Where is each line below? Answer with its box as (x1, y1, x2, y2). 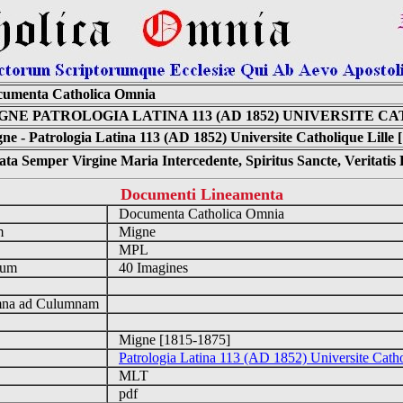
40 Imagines (108, 260, 195, 275)
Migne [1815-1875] (108, 332, 237, 347)
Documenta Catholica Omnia (108, 206, 291, 221)
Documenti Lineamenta (120, 185, 283, 203)
